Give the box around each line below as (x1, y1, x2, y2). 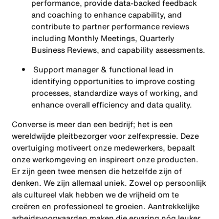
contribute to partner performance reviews (31, 21, 189, 32)
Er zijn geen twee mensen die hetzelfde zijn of (12, 165, 182, 177)
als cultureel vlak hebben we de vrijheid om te (12, 189, 179, 200)
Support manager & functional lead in (31, 64, 174, 75)
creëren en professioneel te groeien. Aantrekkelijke (12, 200, 199, 212)
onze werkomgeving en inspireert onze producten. (12, 153, 198, 165)
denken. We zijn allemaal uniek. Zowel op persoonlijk (12, 177, 206, 189)
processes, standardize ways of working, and (31, 87, 198, 99)
